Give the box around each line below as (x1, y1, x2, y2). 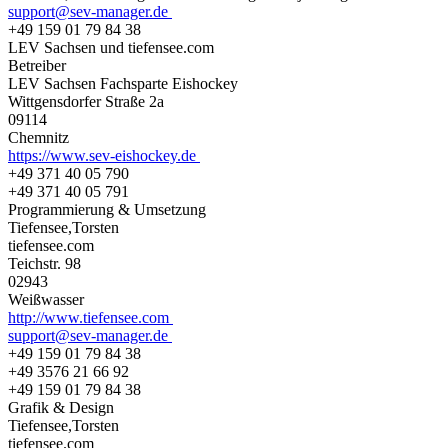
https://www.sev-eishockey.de (8, 146, 200, 164)
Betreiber (8, 56, 66, 74)
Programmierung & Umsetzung (8, 200, 206, 218)
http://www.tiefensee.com (8, 308, 173, 326)
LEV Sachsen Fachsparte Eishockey (8, 74, 242, 92)
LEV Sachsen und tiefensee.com (8, 38, 218, 56)
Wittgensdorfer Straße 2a (8, 92, 172, 110)
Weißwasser (8, 290, 88, 308)
